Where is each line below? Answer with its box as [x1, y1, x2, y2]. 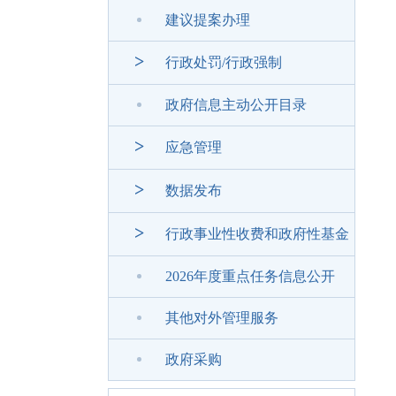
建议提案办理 [165, 12, 250, 27]
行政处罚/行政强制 [165, 55, 282, 70]
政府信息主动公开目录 [165, 97, 307, 112]
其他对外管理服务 [165, 310, 278, 325]
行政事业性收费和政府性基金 [165, 226, 349, 241]
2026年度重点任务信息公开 [165, 269, 335, 284]
